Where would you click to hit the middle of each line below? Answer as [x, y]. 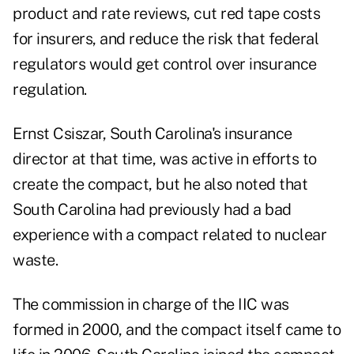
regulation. [50, 90]
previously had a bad [220, 210]
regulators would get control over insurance [165, 64]
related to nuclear [262, 235]
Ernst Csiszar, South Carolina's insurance [153, 134]
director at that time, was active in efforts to [165, 159]
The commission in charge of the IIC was [151, 305]
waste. [35, 260]
